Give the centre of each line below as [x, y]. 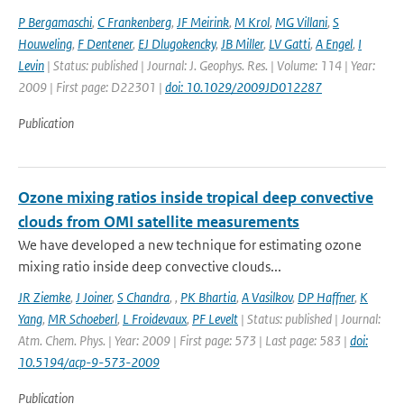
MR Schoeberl [83, 319]
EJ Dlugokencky [177, 44]
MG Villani [301, 22]
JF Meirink [203, 22]
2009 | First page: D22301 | [92, 87]
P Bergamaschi [55, 22]
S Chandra [143, 297]
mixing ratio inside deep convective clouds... [150, 266]
